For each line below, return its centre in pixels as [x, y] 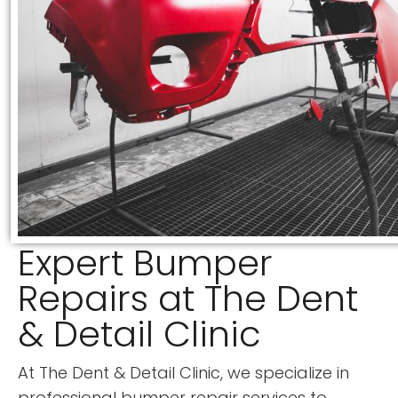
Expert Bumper [145, 263]
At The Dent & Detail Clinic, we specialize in [183, 372]
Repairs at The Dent [188, 298]
